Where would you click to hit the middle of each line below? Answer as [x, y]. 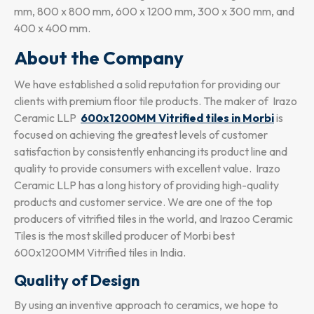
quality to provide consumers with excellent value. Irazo [147, 169]
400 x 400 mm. [52, 28]
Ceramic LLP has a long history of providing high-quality [146, 185]
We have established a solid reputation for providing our [147, 84]
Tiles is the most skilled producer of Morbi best [124, 236]
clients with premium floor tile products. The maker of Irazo [156, 101]
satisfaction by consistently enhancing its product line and [151, 152]
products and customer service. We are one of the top [143, 202]
